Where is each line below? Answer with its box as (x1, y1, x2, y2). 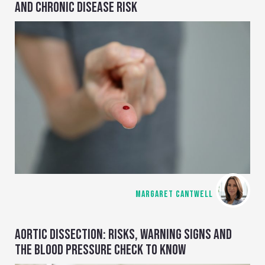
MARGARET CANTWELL (135, 189, 213, 201)
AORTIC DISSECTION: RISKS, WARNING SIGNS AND (15, 226, 232, 244)
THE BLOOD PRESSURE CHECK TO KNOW (15, 241, 186, 259)
